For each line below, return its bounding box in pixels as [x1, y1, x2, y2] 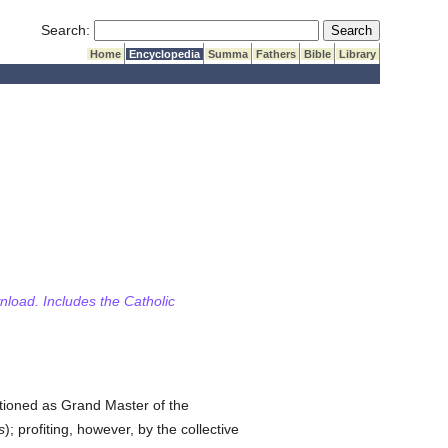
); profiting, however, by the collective [4, 421, 239, 437]
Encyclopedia [126, 48, 204, 60]
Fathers [253, 48, 300, 60]
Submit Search [322, 21, 416, 37]
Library [336, 48, 380, 60]
